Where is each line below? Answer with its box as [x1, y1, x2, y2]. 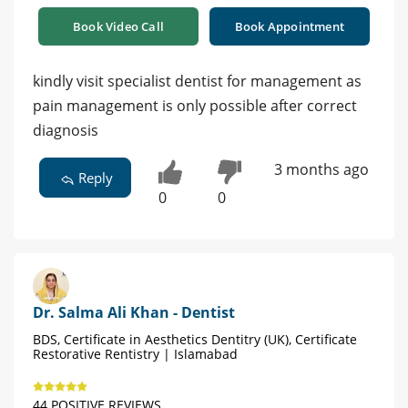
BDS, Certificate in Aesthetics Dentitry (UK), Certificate [33, 331, 357, 349]
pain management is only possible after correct [33, 96, 357, 117]
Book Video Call [73, 18, 164, 36]
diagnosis [33, 120, 98, 141]
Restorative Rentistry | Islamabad [33, 345, 238, 363]
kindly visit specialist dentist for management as [33, 71, 362, 92]
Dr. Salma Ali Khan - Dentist [33, 302, 235, 323]
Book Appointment [234, 18, 345, 36]
